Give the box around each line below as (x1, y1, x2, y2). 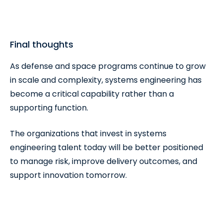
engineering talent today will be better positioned (10, 142, 203, 153)
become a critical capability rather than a (10, 88, 174, 100)
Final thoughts (10, 38, 73, 51)
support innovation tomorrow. (10, 169, 127, 181)
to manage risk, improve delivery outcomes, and (10, 156, 197, 167)
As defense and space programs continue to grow (10, 60, 206, 72)
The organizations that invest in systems (10, 128, 166, 139)
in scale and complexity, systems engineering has (10, 74, 202, 86)
